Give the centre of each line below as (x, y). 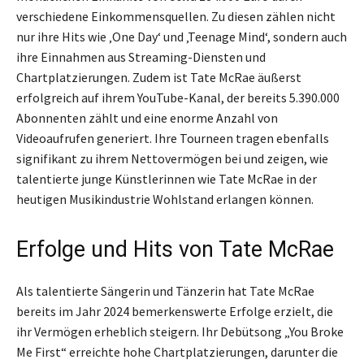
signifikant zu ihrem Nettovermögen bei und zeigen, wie (172, 159)
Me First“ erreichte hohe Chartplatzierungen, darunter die (177, 352)
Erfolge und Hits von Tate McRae (175, 250)
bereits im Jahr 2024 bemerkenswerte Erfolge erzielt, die (175, 312)
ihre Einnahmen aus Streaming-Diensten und (141, 57)
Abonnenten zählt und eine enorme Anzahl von (147, 118)
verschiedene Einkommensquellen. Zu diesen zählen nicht (176, 17)
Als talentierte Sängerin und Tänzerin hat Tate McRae (165, 291)
